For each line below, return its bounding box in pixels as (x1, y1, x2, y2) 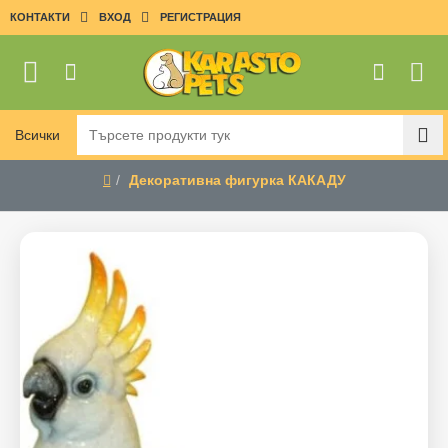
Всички (15, 126, 60, 143)
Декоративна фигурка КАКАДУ (128, 172, 346, 188)
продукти (4, 156, 63, 173)
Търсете (4, 135, 59, 152)
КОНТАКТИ (10, 11, 70, 23)
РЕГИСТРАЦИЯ (160, 11, 241, 23)
